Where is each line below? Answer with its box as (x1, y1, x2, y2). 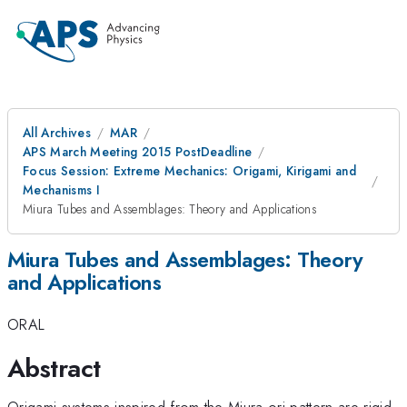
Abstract (7, 349, 101, 387)
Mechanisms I (23, 181, 100, 199)
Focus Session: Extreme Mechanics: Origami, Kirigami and (23, 162, 357, 180)
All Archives (23, 124, 91, 142)
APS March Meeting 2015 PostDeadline (23, 143, 253, 161)
